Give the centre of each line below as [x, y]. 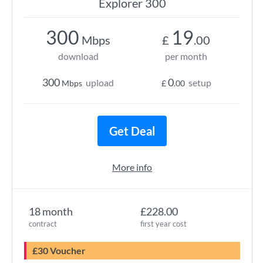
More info [132, 167]
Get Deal [132, 131]
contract [43, 224]
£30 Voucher [62, 250]
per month [186, 56]
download [78, 56]
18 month [51, 211]
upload [100, 82]
